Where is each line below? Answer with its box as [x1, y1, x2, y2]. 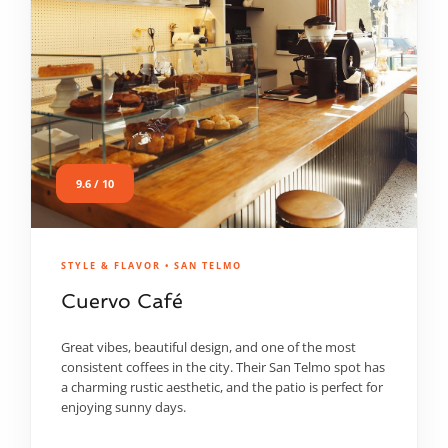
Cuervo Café [61, 289, 183, 313]
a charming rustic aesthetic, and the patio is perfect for [61, 379, 383, 396]
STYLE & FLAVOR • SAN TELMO [61, 259, 242, 272]
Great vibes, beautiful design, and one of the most [61, 339, 356, 356]
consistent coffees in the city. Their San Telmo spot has [61, 359, 385, 376]
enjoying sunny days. [61, 399, 186, 416]
